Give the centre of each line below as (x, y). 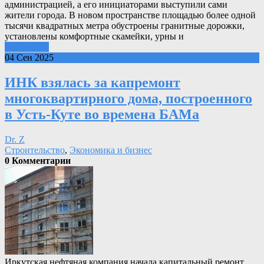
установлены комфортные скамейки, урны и (94, 36)
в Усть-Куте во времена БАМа (102, 114)
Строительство (35, 150)
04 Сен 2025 (29, 57)
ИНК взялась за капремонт (93, 82)
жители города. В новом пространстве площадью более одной (130, 15)
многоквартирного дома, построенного (128, 98)
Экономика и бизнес (111, 150)
